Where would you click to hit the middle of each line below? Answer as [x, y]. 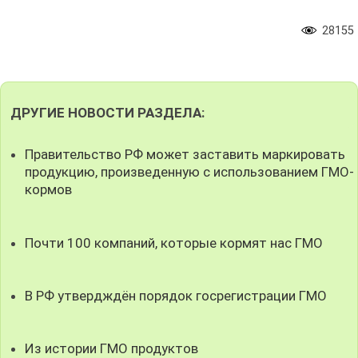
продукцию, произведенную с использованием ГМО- [190, 172]
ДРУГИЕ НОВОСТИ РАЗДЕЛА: [107, 113]
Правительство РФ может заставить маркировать [185, 155]
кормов [49, 190]
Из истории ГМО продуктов [112, 348]
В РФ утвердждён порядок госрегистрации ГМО [176, 295]
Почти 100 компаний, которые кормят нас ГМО [174, 243]
